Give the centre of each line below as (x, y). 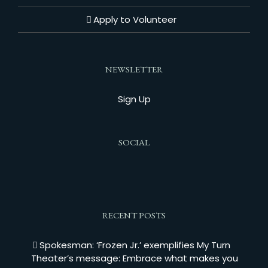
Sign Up (134, 99)
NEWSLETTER (134, 69)
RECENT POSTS (134, 215)
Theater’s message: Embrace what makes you (135, 258)
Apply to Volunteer (135, 19)
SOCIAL (134, 142)
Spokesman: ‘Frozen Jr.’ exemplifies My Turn (135, 245)
